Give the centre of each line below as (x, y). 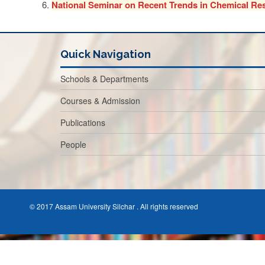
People (73, 144)
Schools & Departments (104, 79)
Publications (83, 122)
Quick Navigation (106, 54)
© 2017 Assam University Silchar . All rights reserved (114, 206)
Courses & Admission (100, 101)
